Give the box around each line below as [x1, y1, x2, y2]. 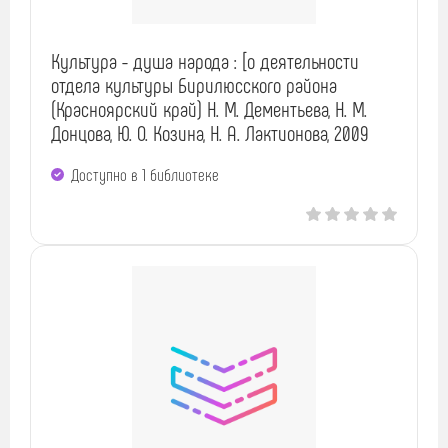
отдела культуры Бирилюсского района [51, 72, 337, 98]
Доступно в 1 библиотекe [71, 164, 219, 185]
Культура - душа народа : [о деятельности [51, 48, 359, 74]
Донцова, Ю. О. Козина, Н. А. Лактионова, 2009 [51, 120, 368, 146]
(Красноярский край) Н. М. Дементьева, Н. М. [51, 96, 367, 122]
